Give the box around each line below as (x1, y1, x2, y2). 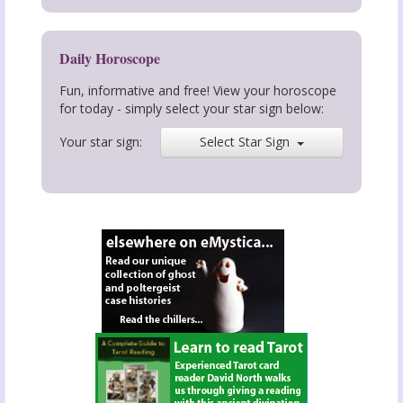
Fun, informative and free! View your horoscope (59, 82, 336, 100)
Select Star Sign (200, 133, 297, 151)
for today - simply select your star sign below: (59, 100, 324, 118)
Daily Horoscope (59, 48, 160, 69)
